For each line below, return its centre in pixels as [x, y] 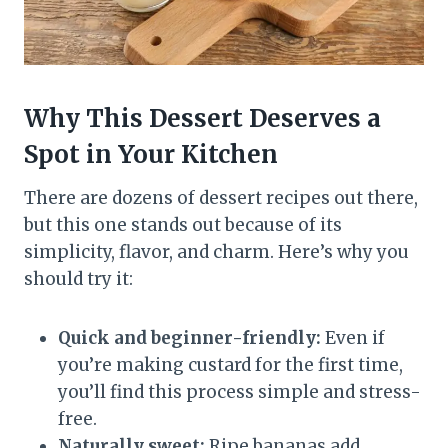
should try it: [78, 278]
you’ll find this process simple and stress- [239, 391]
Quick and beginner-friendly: [189, 337]
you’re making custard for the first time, [230, 364]
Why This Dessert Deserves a [202, 118]
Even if [353, 337]
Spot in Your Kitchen [151, 154]
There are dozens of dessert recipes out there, [221, 197]
